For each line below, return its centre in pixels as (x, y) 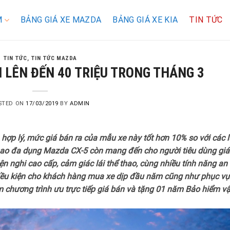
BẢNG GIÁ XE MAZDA (61, 20)
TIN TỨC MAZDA (54, 58)
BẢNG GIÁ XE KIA (145, 20)
